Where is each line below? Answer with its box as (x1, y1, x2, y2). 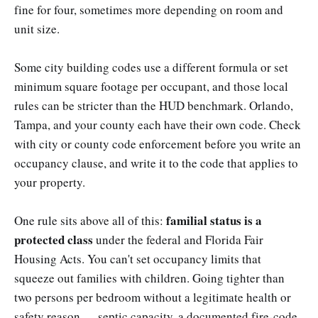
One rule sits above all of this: (14, 212, 166, 229)
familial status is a (166, 211, 262, 229)
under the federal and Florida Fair (93, 231, 263, 248)
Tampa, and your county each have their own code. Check (14, 116, 301, 133)
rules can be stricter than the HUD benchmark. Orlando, (14, 97, 293, 114)
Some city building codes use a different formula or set (14, 58, 288, 75)
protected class (14, 230, 93, 248)
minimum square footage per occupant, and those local (14, 77, 288, 94)
